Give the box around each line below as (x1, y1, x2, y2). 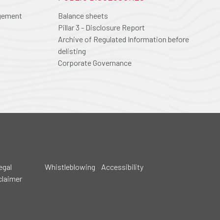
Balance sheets (58, 11, 108, 20)
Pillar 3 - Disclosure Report (58, 23, 145, 32)
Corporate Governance (58, 58, 132, 67)
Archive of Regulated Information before (58, 34, 189, 44)
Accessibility (101, 162, 144, 171)
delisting (58, 46, 86, 55)
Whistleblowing (45, 162, 96, 171)
